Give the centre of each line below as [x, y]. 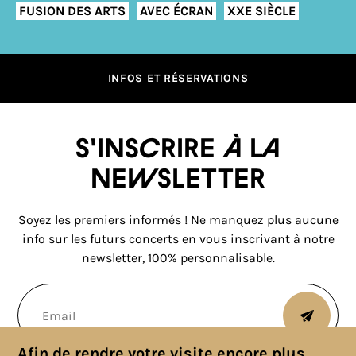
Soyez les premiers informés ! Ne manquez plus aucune [178, 220]
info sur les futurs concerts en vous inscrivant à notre [178, 239]
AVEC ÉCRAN [176, 10]
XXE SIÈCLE [261, 10]
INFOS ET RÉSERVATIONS [178, 78]
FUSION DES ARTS [72, 10]
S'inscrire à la [178, 149]
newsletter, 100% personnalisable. [178, 258]
